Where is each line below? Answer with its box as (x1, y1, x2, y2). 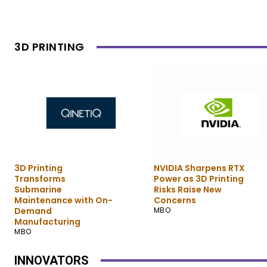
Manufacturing (14, 215, 80, 228)
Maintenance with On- (14, 194, 113, 206)
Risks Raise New (153, 183, 222, 195)
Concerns (153, 194, 196, 206)
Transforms (14, 172, 66, 185)
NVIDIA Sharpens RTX (153, 162, 245, 174)
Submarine (14, 183, 62, 195)
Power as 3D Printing (153, 172, 244, 185)
